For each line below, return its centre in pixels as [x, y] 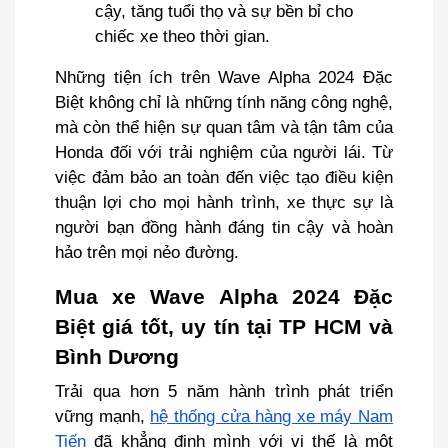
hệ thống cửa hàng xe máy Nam [271, 416]
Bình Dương [120, 357]
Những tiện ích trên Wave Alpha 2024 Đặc [224, 77]
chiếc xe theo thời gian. [182, 36]
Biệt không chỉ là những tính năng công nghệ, [224, 102]
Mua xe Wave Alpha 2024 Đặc [224, 297]
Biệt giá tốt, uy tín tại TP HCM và [224, 327]
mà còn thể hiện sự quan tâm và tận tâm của [224, 127]
